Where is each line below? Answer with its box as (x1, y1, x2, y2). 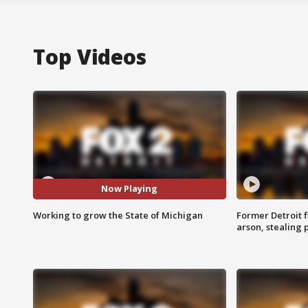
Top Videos (33, 42, 146, 71)
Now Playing (101, 182, 158, 195)
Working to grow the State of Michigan (33, 208, 203, 221)
